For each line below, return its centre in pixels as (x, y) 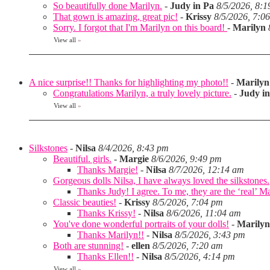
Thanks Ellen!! (105, 256)
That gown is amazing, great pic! (115, 17)
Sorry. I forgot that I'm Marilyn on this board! (140, 27)
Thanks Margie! (108, 170)
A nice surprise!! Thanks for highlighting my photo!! (129, 82)
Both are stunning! (88, 246)
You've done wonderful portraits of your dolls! (141, 224)
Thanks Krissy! (106, 213)
